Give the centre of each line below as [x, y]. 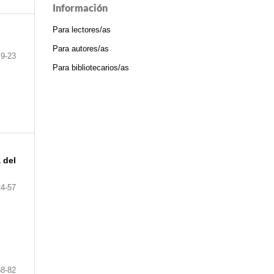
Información [80, 8]
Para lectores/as [82, 30]
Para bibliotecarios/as [91, 68]
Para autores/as [81, 49]
